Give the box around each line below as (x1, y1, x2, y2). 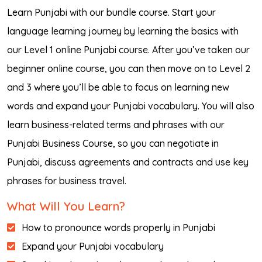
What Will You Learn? (7, 199, 125, 213)
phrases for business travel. (7, 175, 126, 187)
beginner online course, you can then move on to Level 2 (7, 63, 250, 74)
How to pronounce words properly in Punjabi (22, 222, 215, 233)
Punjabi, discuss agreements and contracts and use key (7, 156, 249, 168)
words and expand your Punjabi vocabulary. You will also (7, 100, 254, 112)
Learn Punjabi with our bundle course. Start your (7, 6, 216, 18)
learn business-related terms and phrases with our (7, 119, 225, 130)
